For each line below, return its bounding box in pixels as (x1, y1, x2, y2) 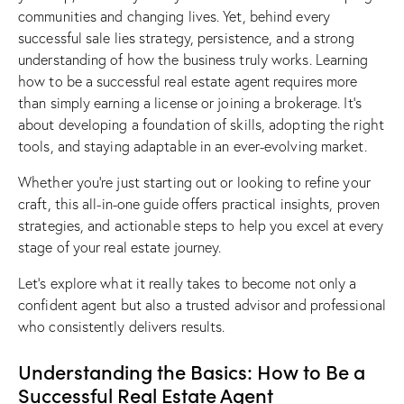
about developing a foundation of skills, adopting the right (18, 115, 384, 134)
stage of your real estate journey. (18, 238, 222, 257)
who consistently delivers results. (18, 317, 225, 336)
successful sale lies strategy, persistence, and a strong (18, 29, 354, 48)
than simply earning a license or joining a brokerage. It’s (18, 94, 362, 113)
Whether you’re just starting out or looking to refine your (18, 173, 371, 192)
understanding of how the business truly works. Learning (18, 50, 369, 69)
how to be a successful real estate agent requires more (18, 72, 358, 91)
